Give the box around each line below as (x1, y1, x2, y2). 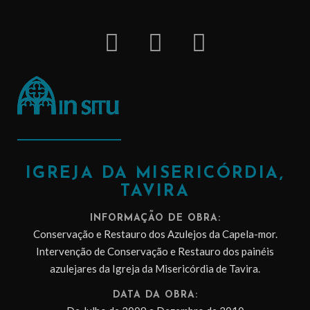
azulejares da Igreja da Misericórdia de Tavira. (50, 262, 260, 275)
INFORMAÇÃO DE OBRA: (89, 213, 221, 224)
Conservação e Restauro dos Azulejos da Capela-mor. (33, 228, 277, 240)
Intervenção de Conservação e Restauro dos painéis (36, 245, 274, 257)
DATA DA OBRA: (112, 290, 198, 300)
